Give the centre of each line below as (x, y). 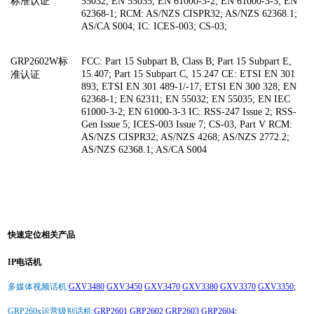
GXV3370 (238, 286)
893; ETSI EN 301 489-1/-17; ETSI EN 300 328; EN (189, 86)
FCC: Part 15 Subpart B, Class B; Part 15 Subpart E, (186, 61)
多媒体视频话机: (38, 286)
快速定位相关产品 (41, 234)
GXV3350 (276, 286)
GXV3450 (124, 286)
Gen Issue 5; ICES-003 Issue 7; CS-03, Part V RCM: (187, 124)
